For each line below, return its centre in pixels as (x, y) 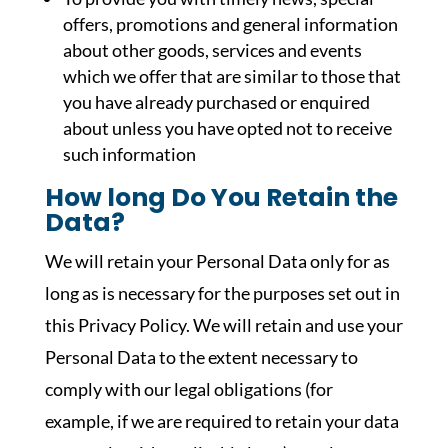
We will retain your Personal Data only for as (217, 261)
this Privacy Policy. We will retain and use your (223, 325)
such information (129, 154)
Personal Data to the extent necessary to (201, 357)
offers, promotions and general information (230, 24)
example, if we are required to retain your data (221, 421)
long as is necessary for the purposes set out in (222, 293)
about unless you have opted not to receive (227, 128)
